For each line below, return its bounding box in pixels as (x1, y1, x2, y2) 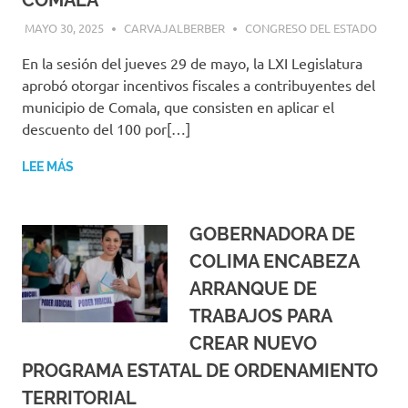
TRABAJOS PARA (189, 305, 331, 328)
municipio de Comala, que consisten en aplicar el (22, 97, 334, 117)
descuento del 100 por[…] (22, 119, 190, 138)
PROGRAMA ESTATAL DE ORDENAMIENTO (22, 360, 378, 382)
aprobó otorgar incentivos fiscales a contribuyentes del (22, 76, 375, 95)
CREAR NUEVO (189, 332, 317, 355)
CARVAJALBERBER (123, 20, 225, 36)
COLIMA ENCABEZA (189, 250, 359, 273)
